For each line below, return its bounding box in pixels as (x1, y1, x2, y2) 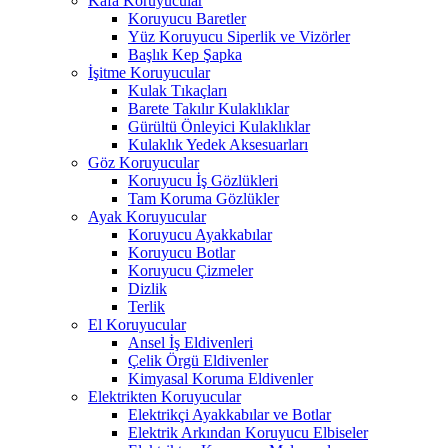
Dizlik (128, 279, 167, 297)
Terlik (128, 297, 165, 315)
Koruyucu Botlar (128, 243, 235, 261)
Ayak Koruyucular (88, 207, 206, 225)
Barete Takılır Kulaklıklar (128, 99, 289, 117)
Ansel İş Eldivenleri (128, 333, 253, 351)
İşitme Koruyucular (88, 63, 210, 81)
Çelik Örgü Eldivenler (128, 351, 268, 369)
